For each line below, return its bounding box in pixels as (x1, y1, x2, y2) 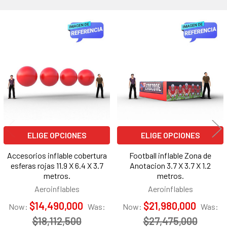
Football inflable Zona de (129, 150, 211, 161)
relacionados (9, 44, 81, 60)
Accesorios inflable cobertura (7, 150, 107, 161)
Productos (9, 28, 67, 44)
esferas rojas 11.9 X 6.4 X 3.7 (10, 161, 103, 171)
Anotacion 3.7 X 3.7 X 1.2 (130, 161, 211, 171)
